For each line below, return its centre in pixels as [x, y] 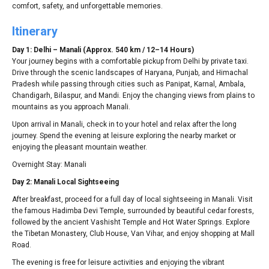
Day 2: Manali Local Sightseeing [65, 182]
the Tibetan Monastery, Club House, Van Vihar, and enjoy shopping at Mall [133, 233]
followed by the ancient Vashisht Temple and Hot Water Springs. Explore [131, 222]
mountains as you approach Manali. [71, 107]
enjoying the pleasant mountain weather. [80, 147]
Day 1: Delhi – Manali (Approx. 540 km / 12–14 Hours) [103, 50]
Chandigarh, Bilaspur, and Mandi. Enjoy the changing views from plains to [133, 95]
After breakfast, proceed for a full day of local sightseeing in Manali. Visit [132, 199]
